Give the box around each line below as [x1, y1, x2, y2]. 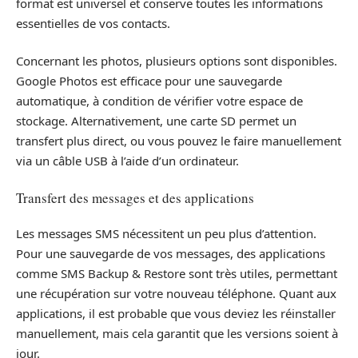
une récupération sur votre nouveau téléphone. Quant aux [16, 285, 336, 302]
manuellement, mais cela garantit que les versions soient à [16, 325, 338, 342]
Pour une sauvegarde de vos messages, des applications [16, 245, 325, 262]
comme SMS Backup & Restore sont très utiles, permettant [16, 265, 337, 282]
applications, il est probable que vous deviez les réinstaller [16, 305, 336, 322]
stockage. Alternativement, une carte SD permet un [16, 113, 296, 129]
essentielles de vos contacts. [16, 14, 170, 31]
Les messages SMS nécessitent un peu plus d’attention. [16, 225, 316, 242]
